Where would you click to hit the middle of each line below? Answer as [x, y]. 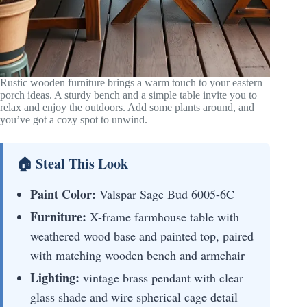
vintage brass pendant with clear [161, 278]
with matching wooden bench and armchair [137, 255]
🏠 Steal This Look [72, 164]
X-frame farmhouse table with [163, 217]
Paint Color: [63, 194]
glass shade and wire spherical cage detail [134, 297]
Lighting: [55, 278]
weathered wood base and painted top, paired [142, 236]
